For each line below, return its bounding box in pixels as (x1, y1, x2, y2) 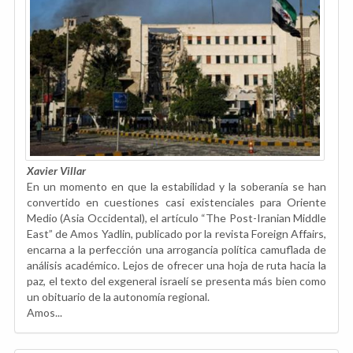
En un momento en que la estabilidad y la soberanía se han (27, 179, 326, 193)
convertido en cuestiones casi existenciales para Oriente (27, 195, 326, 209)
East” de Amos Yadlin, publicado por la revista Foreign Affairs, (27, 226, 326, 240)
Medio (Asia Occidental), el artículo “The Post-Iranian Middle (27, 210, 326, 225)
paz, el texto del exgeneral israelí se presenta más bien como (27, 273, 326, 288)
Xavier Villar (27, 163, 86, 177)
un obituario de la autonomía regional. (27, 289, 210, 303)
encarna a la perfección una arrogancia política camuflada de (27, 242, 326, 256)
